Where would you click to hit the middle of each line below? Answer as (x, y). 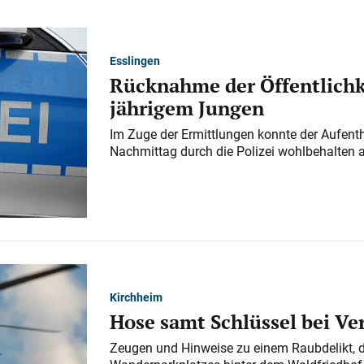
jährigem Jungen (186, 108)
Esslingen (134, 60)
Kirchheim (136, 297)
